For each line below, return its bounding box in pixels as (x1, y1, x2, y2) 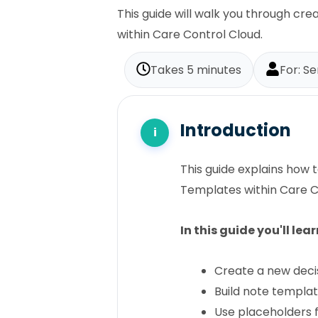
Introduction (180, 118, 291, 142)
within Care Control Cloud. (117, 26, 263, 43)
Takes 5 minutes (150, 61, 241, 78)
